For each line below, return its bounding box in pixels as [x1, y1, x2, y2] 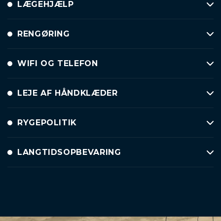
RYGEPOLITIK [17, 118, 77, 127]
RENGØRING [17, 29, 70, 38]
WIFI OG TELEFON [17, 59, 98, 68]
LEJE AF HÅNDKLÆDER [17, 88, 118, 98]
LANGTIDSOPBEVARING [17, 147, 121, 157]
